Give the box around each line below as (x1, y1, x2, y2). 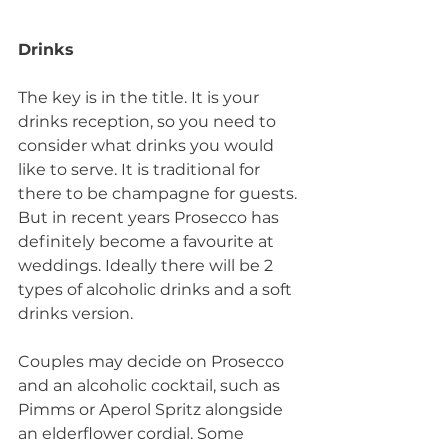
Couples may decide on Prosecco (18, 352, 288, 372)
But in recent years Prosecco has (18, 208, 283, 228)
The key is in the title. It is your (18, 88, 263, 108)
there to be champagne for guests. (18, 184, 301, 204)
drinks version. (18, 304, 137, 324)
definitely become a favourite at (18, 232, 278, 252)
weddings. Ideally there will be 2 (18, 256, 277, 276)
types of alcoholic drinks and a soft (18, 280, 296, 300)
